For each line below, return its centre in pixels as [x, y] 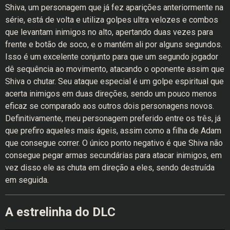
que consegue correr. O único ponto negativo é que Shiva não [114, 143]
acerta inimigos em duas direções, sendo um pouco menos [111, 94]
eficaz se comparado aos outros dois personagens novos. [110, 106]
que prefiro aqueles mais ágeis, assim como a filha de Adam [113, 131]
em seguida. [27, 180]
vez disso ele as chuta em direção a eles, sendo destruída [110, 168]
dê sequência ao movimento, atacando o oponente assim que [115, 69]
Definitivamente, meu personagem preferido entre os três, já [113, 119]
